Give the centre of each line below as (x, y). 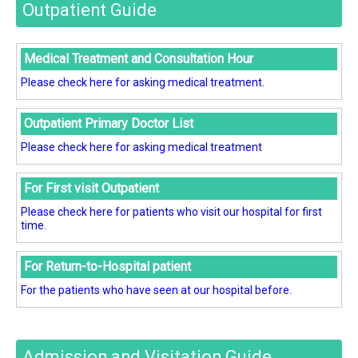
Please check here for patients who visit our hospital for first (171, 212)
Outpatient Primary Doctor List (108, 123)
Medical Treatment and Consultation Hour (138, 59)
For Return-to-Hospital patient (107, 267)
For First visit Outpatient (91, 188)
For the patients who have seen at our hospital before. (156, 290)
